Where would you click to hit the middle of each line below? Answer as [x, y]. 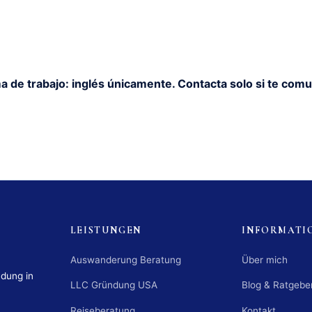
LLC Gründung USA [114, 285]
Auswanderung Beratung [125, 259]
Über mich [265, 259]
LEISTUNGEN [106, 230]
